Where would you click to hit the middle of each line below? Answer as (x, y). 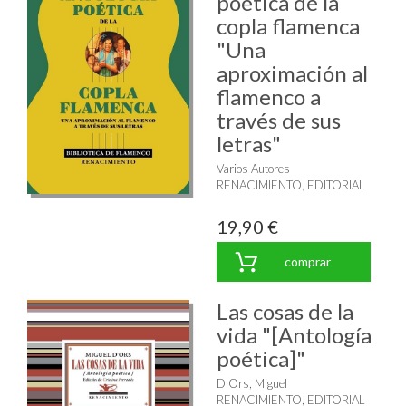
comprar (307, 261)
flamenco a (269, 96)
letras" (249, 143)
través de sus (279, 120)
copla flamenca (288, 25)
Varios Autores (253, 168)
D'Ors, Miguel (252, 383)
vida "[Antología (294, 334)
